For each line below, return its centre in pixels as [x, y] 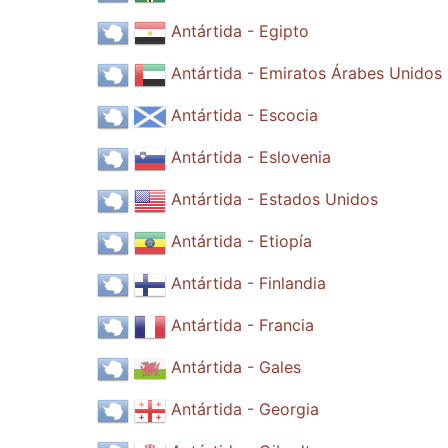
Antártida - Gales [235, 367]
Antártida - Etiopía [241, 241]
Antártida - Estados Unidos [274, 199]
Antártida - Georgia [244, 409]
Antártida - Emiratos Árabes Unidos [306, 73]
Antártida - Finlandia [248, 283]
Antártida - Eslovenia [250, 157]
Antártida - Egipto [239, 31]
